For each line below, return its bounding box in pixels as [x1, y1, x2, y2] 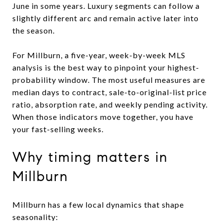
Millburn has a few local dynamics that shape [12, 199, 184, 209]
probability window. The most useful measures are [12, 74, 205, 84]
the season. [12, 25, 55, 35]
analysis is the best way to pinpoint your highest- [12, 62, 199, 72]
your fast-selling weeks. [12, 124, 104, 134]
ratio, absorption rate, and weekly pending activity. [12, 99, 208, 109]
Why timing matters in [12, 148, 168, 166]
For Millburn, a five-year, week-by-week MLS [12, 50, 185, 60]
